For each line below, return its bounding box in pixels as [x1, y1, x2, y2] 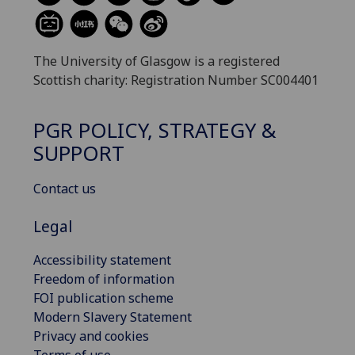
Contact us [33, 179, 96, 197]
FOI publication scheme [33, 288, 174, 307]
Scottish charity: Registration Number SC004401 [33, 71, 319, 90]
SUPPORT [33, 139, 124, 167]
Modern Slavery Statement [33, 307, 192, 326]
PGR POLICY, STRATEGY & [33, 116, 277, 144]
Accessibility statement [33, 250, 171, 269]
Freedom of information [33, 269, 174, 288]
